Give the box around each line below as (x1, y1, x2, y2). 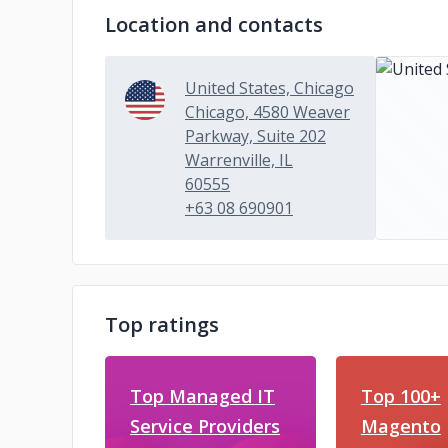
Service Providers (130, 414, 280, 438)
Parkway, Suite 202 (185, 125, 326, 147)
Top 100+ (360, 384, 441, 408)
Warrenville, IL (185, 149, 293, 171)
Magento (360, 414, 441, 438)
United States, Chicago (185, 77, 354, 99)
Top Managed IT (130, 384, 275, 408)
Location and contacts (105, 11, 323, 38)
